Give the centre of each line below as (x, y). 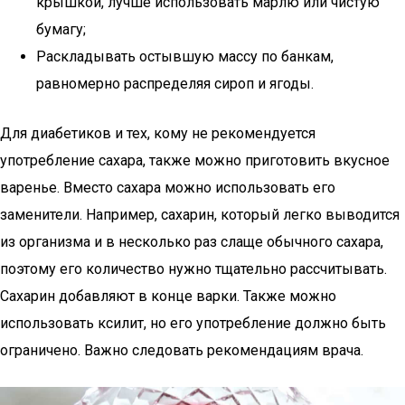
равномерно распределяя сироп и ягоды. (175, 84)
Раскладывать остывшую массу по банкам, (185, 57)
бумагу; (61, 29)
